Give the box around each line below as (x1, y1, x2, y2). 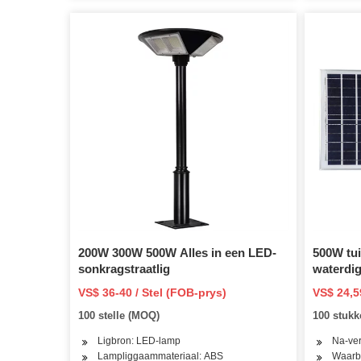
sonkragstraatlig (78, 261, 170, 276)
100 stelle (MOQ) (78, 309, 160, 322)
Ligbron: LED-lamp (98, 334, 180, 346)
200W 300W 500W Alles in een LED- (78, 245, 276, 259)
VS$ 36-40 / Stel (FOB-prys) (78, 285, 226, 299)
